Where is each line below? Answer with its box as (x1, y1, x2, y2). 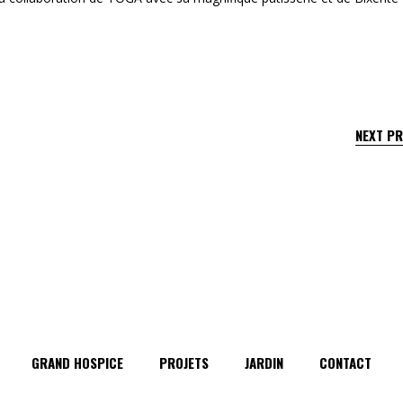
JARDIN (245, 352, 283, 372)
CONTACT (319, 352, 372, 372)
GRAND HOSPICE (31, 352, 123, 372)
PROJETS (159, 352, 209, 372)
